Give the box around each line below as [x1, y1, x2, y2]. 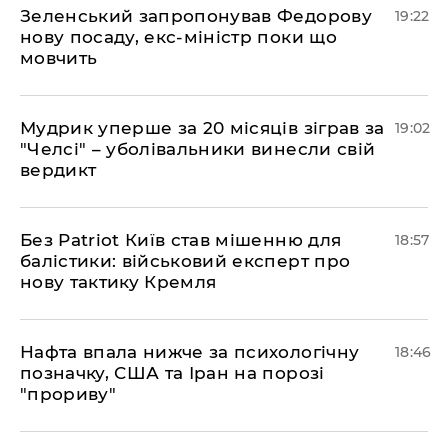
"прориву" [20, 384, 117, 404]
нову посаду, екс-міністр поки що [20, 27, 337, 47]
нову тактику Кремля [20, 272, 217, 292]
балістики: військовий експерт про [20, 251, 351, 271]
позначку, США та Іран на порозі [20, 363, 325, 383]
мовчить [20, 48, 98, 68]
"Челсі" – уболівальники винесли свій [20, 139, 376, 159]
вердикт [20, 160, 97, 180]
